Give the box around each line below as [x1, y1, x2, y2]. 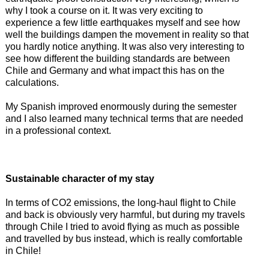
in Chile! [5, 245, 41, 256]
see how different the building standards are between [5, 53, 230, 64]
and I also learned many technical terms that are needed [5, 113, 243, 124]
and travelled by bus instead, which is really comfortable [5, 233, 243, 244]
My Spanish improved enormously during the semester [5, 101, 237, 112]
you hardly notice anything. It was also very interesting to [5, 41, 244, 52]
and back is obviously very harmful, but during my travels [5, 209, 245, 220]
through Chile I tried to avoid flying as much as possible [5, 221, 240, 232]
